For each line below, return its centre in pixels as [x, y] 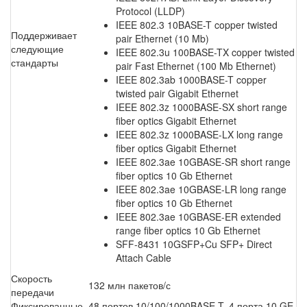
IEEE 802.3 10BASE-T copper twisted [197, 25]
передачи [33, 292]
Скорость [32, 279]
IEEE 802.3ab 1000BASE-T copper [191, 80]
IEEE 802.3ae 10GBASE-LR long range [201, 189]
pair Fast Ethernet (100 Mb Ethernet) [196, 66]
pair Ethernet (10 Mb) [162, 39]
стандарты [35, 63]
